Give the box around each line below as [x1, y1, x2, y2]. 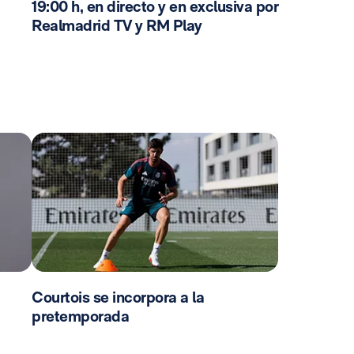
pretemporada [32, 306, 129, 326]
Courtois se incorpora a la [32, 287, 204, 307]
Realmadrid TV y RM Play [32, 15, 202, 35]
